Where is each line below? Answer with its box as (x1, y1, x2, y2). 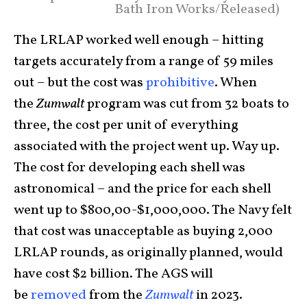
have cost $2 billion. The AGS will (14, 265, 213, 284)
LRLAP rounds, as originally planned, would (14, 243, 283, 263)
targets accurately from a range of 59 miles (14, 52, 273, 72)
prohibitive (146, 73, 214, 93)
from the (86, 286, 145, 306)
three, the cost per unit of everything (14, 116, 238, 136)
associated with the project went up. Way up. (14, 137, 280, 157)
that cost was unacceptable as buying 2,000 (14, 222, 273, 242)
